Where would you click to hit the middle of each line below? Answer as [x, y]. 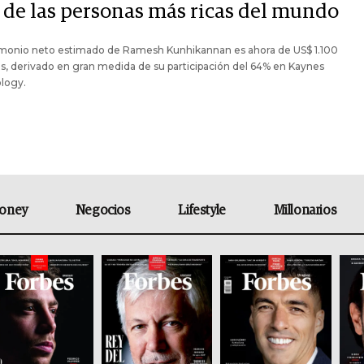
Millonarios [305, 210]
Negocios [103, 210]
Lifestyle [202, 210]
